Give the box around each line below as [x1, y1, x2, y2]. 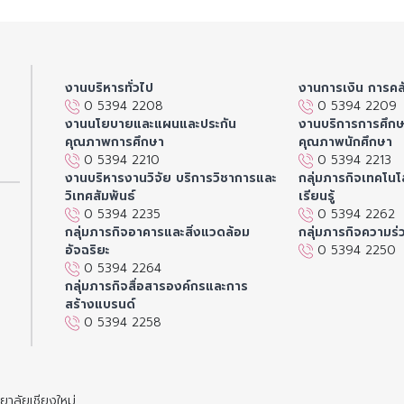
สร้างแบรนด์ [65, 294, 135, 314]
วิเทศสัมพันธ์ [65, 186, 135, 206]
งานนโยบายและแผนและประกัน [65, 114, 236, 133]
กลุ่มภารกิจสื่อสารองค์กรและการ [65, 276, 248, 296]
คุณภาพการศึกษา [65, 132, 164, 151]
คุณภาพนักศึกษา [298, 132, 392, 151]
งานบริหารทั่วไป [65, 78, 153, 97]
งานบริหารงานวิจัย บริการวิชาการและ [65, 168, 277, 188]
